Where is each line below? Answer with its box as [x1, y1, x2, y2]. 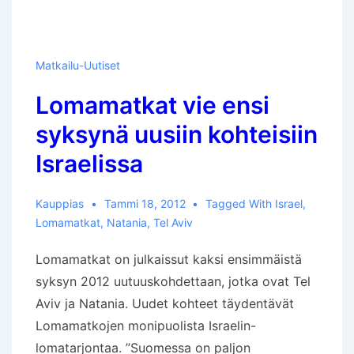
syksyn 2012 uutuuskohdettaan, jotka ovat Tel [36, 273, 311, 289]
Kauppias [36, 197, 84, 210]
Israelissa [36, 149, 143, 178]
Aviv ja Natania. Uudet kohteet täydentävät [36, 296, 294, 311]
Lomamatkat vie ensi [36, 91, 269, 119]
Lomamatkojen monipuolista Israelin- [36, 318, 256, 333]
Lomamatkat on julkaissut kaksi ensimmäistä [36, 251, 302, 267]
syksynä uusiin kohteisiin [36, 120, 318, 149]
